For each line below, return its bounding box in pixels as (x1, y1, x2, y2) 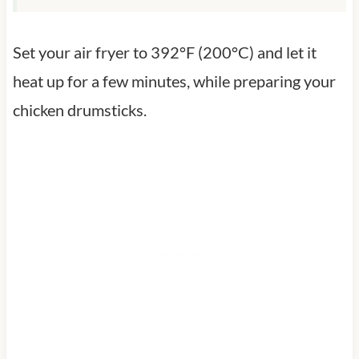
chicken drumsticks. (12, 99, 147, 119)
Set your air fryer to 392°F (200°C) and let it (12, 42, 317, 62)
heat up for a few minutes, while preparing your (12, 71, 336, 91)
